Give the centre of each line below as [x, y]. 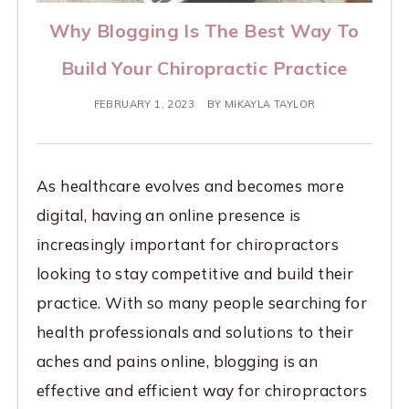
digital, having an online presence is [169, 215]
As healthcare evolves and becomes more [191, 186]
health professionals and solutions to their [195, 332]
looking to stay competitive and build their [195, 274]
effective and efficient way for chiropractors [202, 391]
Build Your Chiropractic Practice [204, 68]
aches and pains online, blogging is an [178, 362]
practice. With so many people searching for [202, 303]
